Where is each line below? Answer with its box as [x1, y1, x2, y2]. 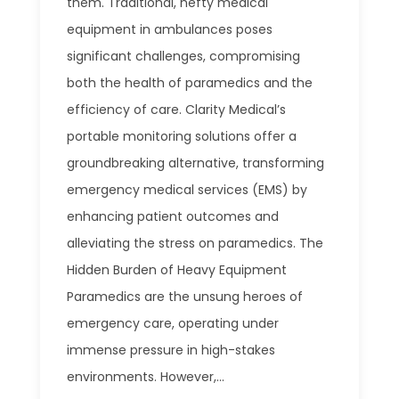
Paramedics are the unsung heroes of [67, 288, 303, 306]
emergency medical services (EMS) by [67, 181, 307, 199]
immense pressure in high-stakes [67, 341, 275, 360]
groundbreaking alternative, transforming [67, 154, 324, 173]
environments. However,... [67, 368, 224, 387]
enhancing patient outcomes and [67, 208, 279, 226]
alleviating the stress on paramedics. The [67, 234, 323, 253]
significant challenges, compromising [67, 47, 300, 66]
